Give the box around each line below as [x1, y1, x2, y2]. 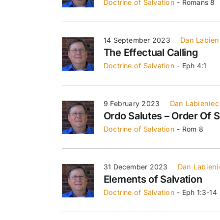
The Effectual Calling [103, 46, 198, 58]
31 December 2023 [103, 162, 168, 171]
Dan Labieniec [169, 99, 219, 108]
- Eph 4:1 [177, 61, 207, 70]
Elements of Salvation [103, 173, 202, 185]
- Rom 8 [177, 124, 203, 133]
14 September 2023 [103, 35, 170, 44]
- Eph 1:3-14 [177, 188, 217, 196]
